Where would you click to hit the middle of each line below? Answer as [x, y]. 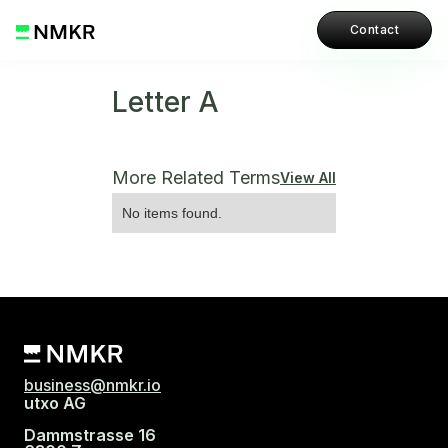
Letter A [165, 102]
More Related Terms [196, 177]
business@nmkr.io [92, 385]
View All [308, 177]
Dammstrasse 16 [90, 435]
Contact [374, 29]
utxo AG [55, 403]
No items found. [172, 213]
